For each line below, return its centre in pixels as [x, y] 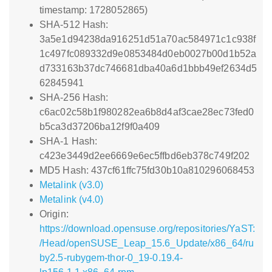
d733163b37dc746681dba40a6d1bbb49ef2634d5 [148, 68]
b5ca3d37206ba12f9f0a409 [100, 127]
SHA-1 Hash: [69, 141]
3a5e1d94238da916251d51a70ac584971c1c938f [148, 39]
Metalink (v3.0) [72, 185]
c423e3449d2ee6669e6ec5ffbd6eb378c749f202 [145, 156]
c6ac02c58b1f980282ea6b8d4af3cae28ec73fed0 [147, 112]
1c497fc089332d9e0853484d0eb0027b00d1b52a [148, 54]
